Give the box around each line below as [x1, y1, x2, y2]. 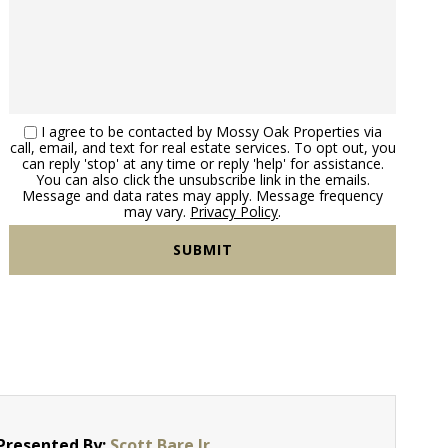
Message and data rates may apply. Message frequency [22, 185, 384, 205]
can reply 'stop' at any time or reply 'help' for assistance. [21, 153, 384, 173]
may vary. [124, 201, 191, 221]
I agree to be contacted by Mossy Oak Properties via [40, 121, 382, 141]
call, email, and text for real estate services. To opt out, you [9, 137, 396, 157]
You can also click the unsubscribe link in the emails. [35, 169, 370, 189]
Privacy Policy [190, 201, 279, 221]
